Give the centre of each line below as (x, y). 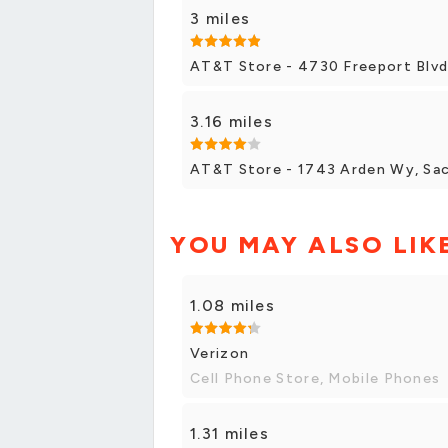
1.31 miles (229, 433)
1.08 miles (232, 305)
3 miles (220, 18)
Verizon (220, 353)
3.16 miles (231, 121)
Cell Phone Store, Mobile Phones (315, 378)
